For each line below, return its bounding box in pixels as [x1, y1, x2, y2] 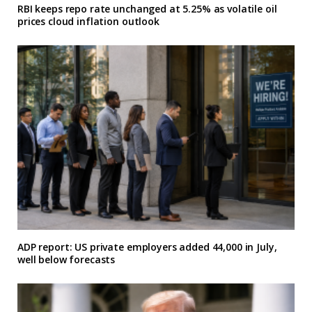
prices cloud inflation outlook [17, 14, 159, 28]
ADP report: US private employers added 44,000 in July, [17, 240, 277, 254]
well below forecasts [17, 253, 116, 267]
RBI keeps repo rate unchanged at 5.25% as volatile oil [17, 1, 277, 15]
